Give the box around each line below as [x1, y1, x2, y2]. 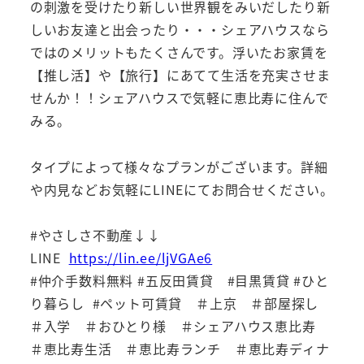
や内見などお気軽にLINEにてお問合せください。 [29, 179, 334, 199]
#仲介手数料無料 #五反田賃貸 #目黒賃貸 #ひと [29, 271, 329, 291]
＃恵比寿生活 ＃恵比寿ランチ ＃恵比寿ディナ [29, 339, 330, 359]
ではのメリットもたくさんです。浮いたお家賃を [29, 41, 328, 62]
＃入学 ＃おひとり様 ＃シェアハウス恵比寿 [29, 316, 330, 336]
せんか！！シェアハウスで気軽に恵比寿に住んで [29, 87, 329, 107]
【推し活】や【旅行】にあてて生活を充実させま [29, 64, 331, 84]
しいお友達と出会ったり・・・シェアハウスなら [29, 19, 330, 39]
